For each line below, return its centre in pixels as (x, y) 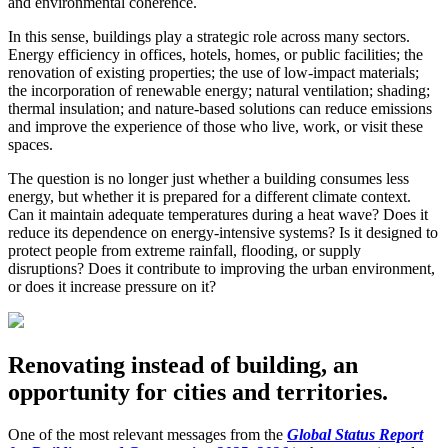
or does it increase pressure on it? (112, 287)
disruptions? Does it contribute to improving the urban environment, (221, 269)
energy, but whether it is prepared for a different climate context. (209, 197)
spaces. (30, 145)
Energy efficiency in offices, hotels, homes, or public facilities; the (215, 55)
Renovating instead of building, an (183, 365)
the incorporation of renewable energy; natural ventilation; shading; (219, 91)
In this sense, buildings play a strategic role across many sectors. (209, 37)
